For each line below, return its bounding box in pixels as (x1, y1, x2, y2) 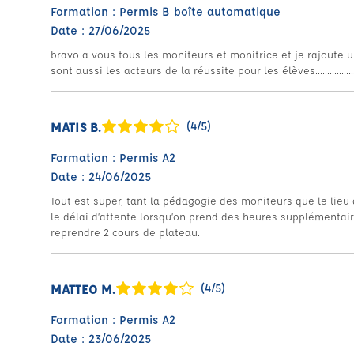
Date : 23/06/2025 (51, 331, 151, 346)
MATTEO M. (51, 280, 115, 297)
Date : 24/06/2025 (51, 169, 151, 184)
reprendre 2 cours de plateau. (51, 225, 200, 239)
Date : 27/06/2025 (51, 23, 150, 38)
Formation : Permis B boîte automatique (51, 4, 281, 19)
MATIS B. (51, 118, 102, 135)
